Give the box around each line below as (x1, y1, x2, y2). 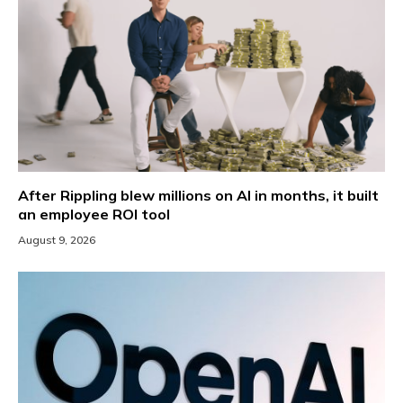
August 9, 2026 (18, 233, 95, 247)
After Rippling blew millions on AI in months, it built (18, 186, 379, 205)
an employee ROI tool (18, 205, 170, 224)
